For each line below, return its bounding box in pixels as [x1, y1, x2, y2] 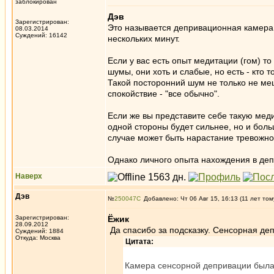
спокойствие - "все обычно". [108, 89, 220, 98]
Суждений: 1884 [15, 228, 64, 234]
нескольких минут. [108, 34, 180, 43]
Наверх [15, 172, 42, 180]
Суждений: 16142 [15, 32, 67, 39]
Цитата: [125, 237, 154, 246]
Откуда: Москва [15, 234, 61, 241]
